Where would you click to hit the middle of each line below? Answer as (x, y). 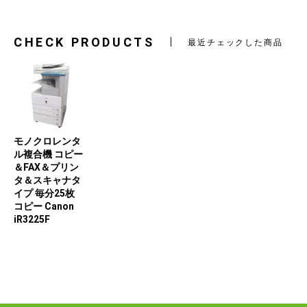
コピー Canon (44, 206)
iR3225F (32, 219)
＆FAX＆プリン (46, 167)
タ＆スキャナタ (47, 180)
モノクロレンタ (47, 141)
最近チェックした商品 (235, 43)
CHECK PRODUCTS (84, 42)
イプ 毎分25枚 (44, 193)
